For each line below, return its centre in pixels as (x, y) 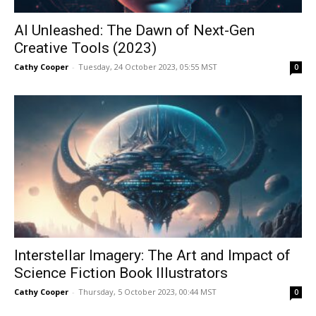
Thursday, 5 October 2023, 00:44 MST (147, 291)
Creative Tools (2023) (85, 48)
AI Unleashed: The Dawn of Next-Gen (134, 31)
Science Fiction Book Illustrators (121, 273)
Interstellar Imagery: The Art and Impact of (152, 255)
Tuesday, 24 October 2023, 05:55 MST (148, 67)
